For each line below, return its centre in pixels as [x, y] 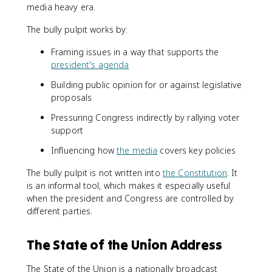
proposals [72, 97]
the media [137, 150]
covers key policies [196, 150]
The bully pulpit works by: [77, 29]
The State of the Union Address [124, 245]
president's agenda [90, 65]
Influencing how [84, 150]
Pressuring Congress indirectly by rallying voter [145, 117]
